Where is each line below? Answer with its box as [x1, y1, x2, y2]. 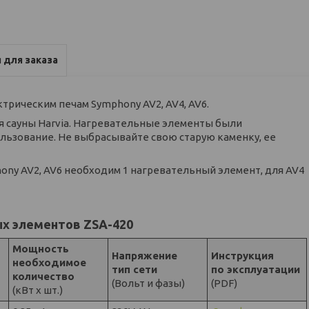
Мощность [12, 242, 70, 255]
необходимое [12, 256, 87, 268]
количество [12, 270, 75, 282]
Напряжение [112, 249, 178, 261]
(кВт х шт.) [12, 283, 63, 296]
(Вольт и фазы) [112, 277, 186, 289]
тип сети [112, 263, 158, 275]
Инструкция [211, 249, 275, 261]
